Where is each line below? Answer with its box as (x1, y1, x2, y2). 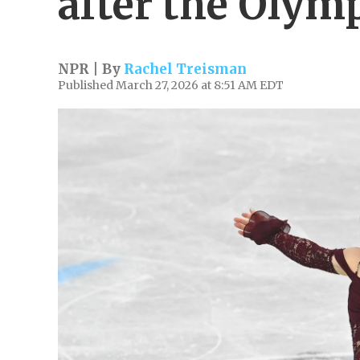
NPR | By (58, 60, 124, 78)
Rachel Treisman (124, 60, 247, 78)
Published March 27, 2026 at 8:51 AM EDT (58, 78, 284, 92)
